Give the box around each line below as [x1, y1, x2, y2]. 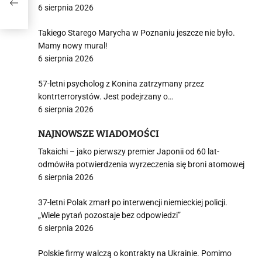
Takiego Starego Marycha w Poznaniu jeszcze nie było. [38, 28, 235, 37]
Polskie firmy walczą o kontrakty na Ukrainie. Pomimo [38, 249, 232, 258]
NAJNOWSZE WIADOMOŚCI [38, 128, 159, 139]
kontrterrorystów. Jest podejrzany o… [38, 92, 173, 101]
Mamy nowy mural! [38, 41, 108, 50]
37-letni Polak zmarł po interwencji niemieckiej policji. [38, 198, 227, 207]
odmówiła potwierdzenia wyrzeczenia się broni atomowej [38, 160, 244, 169]
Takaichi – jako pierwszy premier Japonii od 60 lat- [38, 147, 219, 156]
